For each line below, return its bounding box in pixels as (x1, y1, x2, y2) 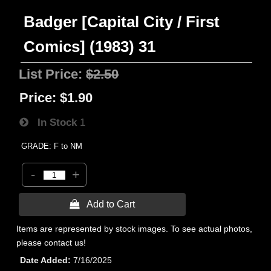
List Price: (19, 67, 87, 82)
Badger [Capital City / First (24, 13, 220, 30)
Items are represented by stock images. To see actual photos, (16, 224, 253, 233)
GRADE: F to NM (21, 142, 83, 151)
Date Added (20, 255, 68, 265)
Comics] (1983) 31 (24, 38, 156, 55)
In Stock (28, 116, 77, 128)
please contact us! (16, 238, 87, 247)
